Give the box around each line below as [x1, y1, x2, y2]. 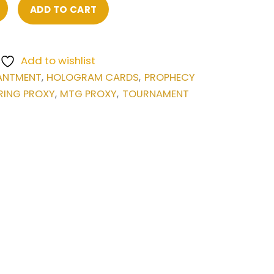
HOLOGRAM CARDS [46, 70, 139, 84]
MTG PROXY [60, 86, 117, 101]
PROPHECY [144, 70, 195, 84]
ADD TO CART [29, 2, 97, 16]
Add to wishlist [20, 53, 95, 68]
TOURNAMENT [122, 86, 189, 101]
